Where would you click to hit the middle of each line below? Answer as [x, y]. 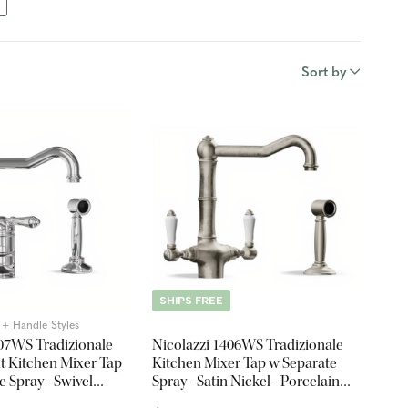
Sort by [324, 73]
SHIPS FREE [192, 300]
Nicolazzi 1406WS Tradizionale [248, 344]
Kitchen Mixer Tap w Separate [245, 362]
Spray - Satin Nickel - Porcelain [246, 381]
